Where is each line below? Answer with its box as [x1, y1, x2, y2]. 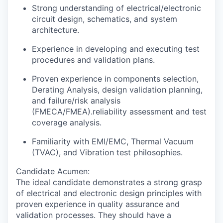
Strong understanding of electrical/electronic [32, 3, 201, 13]
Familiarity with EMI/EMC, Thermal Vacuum [32, 136, 194, 146]
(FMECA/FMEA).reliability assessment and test [32, 107, 207, 116]
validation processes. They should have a [16, 210, 171, 220]
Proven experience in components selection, [32, 74, 199, 84]
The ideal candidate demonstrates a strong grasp [16, 177, 202, 187]
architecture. [32, 25, 79, 35]
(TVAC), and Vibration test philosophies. [32, 147, 183, 157]
